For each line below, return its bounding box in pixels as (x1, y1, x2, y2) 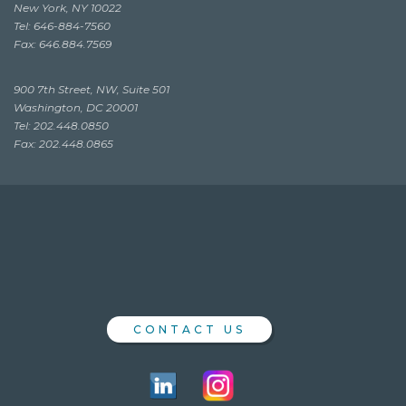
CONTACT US (133, 323, 246, 336)
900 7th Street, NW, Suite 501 (14, 82, 169, 96)
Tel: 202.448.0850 (14, 119, 109, 132)
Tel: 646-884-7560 (14, 19, 111, 33)
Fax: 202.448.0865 (14, 137, 113, 150)
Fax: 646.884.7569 (14, 37, 111, 51)
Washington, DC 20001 (14, 101, 138, 114)
